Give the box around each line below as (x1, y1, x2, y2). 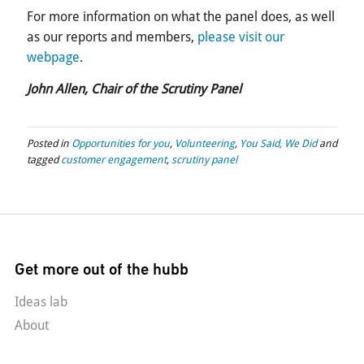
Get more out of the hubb (15, 260, 188, 279)
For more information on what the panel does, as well (27, 9, 335, 25)
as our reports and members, (27, 29, 197, 45)
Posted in (27, 137, 71, 150)
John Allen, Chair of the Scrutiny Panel (27, 81, 241, 97)
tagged (27, 154, 61, 167)
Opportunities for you (71, 137, 170, 150)
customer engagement (61, 154, 167, 167)
